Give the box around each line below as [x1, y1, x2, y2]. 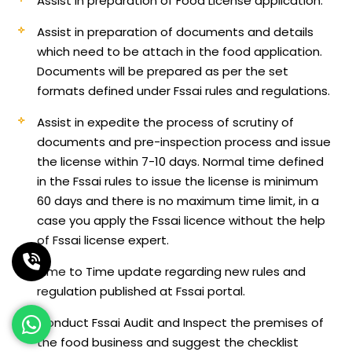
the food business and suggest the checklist [37, 333, 299, 350]
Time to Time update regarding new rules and [37, 262, 306, 280]
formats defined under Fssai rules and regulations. [37, 82, 331, 99]
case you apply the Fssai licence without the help [37, 211, 326, 229]
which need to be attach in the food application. [37, 42, 323, 60]
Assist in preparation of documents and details [37, 23, 314, 40]
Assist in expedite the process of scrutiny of [37, 113, 295, 130]
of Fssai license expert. [37, 231, 170, 248]
